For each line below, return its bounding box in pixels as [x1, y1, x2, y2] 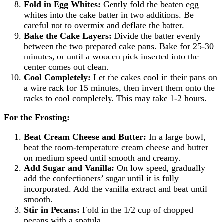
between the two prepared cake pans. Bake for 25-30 [24, 41, 214, 51]
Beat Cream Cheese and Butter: [24, 131, 146, 142]
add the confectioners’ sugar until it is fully [24, 173, 179, 183]
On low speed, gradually [114, 163, 205, 173]
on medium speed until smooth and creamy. [24, 152, 181, 163]
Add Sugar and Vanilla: [24, 163, 114, 173]
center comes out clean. [24, 61, 109, 72]
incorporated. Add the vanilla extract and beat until [24, 183, 207, 194]
